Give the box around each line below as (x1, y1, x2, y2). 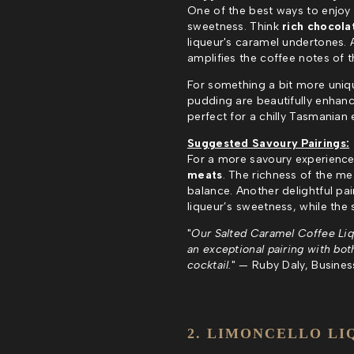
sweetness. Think (187, 19, 283, 33)
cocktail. (187, 258, 232, 272)
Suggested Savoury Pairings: (187, 136, 350, 150)
